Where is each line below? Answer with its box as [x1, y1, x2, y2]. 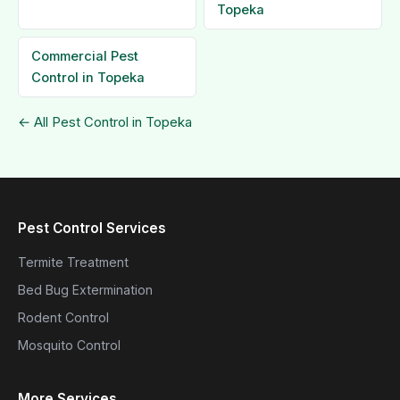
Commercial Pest [31, 48, 138, 64]
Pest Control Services [18, 220, 166, 237]
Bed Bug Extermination [18, 282, 153, 297]
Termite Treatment [18, 254, 129, 270]
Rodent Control [18, 310, 109, 325]
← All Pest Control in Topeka [18, 113, 192, 130]
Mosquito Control [18, 337, 121, 353]
